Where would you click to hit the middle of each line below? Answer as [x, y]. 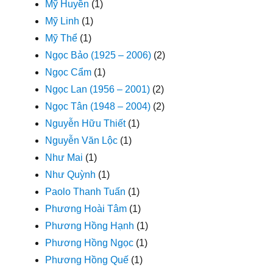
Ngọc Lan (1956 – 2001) [98, 89]
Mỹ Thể [62, 38]
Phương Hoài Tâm [86, 208]
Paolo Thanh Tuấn [86, 191]
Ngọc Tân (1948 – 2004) [98, 106]
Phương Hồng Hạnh [90, 225]
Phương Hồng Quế [87, 260]
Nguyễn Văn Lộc [82, 140]
